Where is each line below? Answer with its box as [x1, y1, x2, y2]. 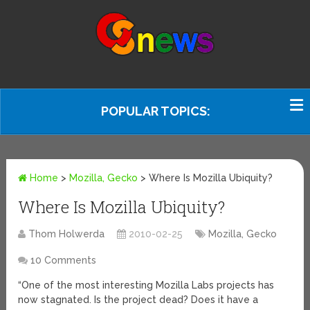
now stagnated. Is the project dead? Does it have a [18, 294, 259, 306]
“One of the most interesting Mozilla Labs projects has [18, 280, 275, 291]
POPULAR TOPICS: [101, 104, 210, 118]
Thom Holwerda [28, 228, 105, 240]
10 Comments [30, 255, 97, 266]
